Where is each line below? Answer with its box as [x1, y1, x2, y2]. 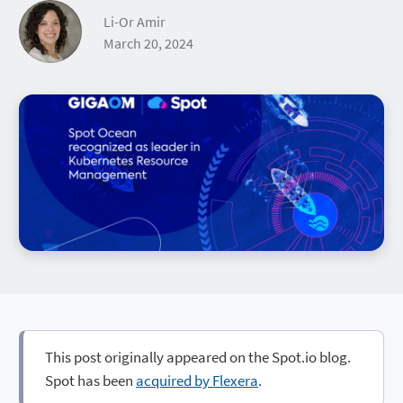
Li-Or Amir [103, 13, 166, 31]
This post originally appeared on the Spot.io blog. [45, 346, 351, 367]
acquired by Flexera [136, 370, 258, 390]
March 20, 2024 [103, 34, 193, 53]
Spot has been [45, 370, 136, 390]
